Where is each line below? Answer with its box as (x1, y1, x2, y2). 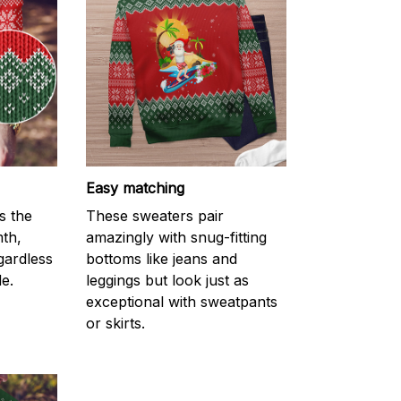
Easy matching (86, 179, 184, 198)
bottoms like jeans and (86, 249, 237, 268)
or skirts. (86, 313, 145, 332)
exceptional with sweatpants (86, 292, 277, 311)
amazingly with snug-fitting (86, 227, 267, 246)
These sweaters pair (86, 206, 224, 225)
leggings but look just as (86, 270, 249, 289)
